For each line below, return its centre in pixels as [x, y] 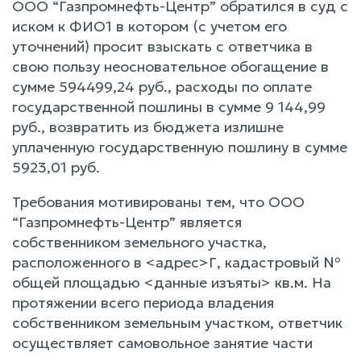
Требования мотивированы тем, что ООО [158, 201]
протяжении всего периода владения [143, 302]
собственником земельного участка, [139, 242]
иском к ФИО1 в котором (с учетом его [149, 26]
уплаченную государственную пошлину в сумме [180, 147]
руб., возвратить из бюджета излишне [148, 127]
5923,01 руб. [56, 167]
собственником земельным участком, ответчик [177, 322]
